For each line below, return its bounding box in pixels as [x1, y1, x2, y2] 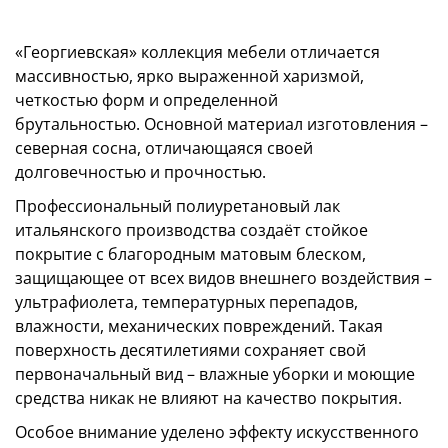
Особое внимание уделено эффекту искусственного [15, 421, 419, 443]
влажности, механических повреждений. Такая [15, 315, 383, 337]
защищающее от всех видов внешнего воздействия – [15, 267, 432, 289]
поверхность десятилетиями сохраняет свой [15, 339, 366, 361]
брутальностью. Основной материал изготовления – [15, 113, 428, 135]
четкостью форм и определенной [15, 89, 278, 111]
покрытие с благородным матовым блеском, [15, 243, 366, 265]
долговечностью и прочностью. [15, 161, 266, 183]
